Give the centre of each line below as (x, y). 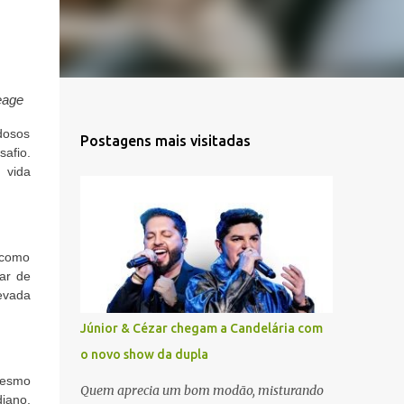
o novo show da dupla (144, 354)
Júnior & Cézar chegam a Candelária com (201, 328)
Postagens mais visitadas (165, 141)
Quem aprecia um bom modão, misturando (202, 390)
